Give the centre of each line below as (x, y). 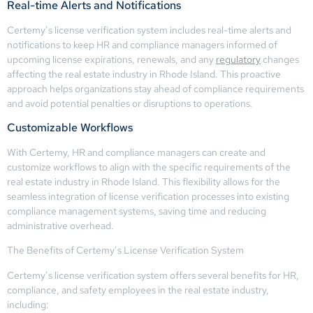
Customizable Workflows (70, 127)
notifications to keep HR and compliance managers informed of (142, 44)
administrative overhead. (60, 225)
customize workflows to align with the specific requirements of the (149, 167)
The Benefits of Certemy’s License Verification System (125, 250)
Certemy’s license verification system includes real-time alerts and (149, 30)
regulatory (238, 59)
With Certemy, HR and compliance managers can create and (136, 152)
